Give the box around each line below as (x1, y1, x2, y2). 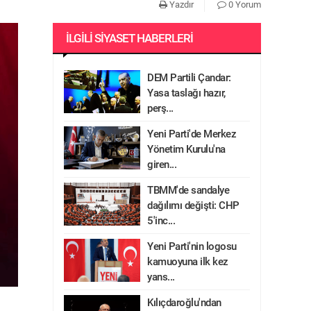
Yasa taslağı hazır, (147, 87, 226, 99)
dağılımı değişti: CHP (147, 199, 239, 212)
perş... (147, 102, 174, 115)
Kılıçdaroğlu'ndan (147, 296, 221, 309)
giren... (147, 158, 176, 171)
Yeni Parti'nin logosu (147, 240, 237, 253)
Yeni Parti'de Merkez (147, 128, 236, 140)
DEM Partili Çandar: (147, 72, 231, 84)
